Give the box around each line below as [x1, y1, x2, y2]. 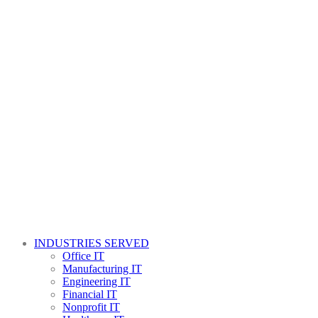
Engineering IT [62, 275, 131, 287]
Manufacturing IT [62, 263, 142, 275]
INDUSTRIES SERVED [34, 237, 149, 249]
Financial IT [62, 288, 117, 300]
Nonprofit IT [62, 301, 120, 313]
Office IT [62, 250, 104, 262]
